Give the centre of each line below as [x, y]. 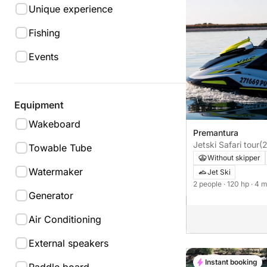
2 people [208, 184]
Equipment [39, 105]
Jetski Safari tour [226, 145]
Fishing [44, 33]
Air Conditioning [65, 219]
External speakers [69, 243]
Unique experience [71, 9]
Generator [51, 195]
